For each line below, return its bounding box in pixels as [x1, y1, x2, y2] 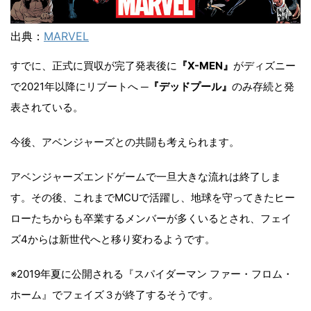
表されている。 [10, 100, 83, 114]
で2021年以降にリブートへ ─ [10, 79, 149, 93]
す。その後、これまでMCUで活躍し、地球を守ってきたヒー [10, 190, 295, 204]
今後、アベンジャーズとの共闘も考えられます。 [10, 135, 239, 149]
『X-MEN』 [177, 58, 233, 72]
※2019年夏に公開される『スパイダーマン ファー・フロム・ [10, 267, 293, 280]
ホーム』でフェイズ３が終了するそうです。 [10, 287, 219, 301]
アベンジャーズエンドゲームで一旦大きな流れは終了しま [10, 169, 281, 183]
